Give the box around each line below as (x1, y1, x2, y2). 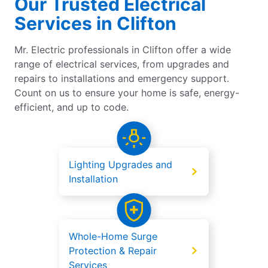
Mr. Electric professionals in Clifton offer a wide (14, 44, 231, 56)
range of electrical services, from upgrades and (14, 58, 229, 71)
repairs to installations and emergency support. (14, 72, 229, 85)
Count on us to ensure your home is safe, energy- (14, 87, 239, 99)
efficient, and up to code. (14, 101, 129, 114)
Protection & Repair (69, 245, 157, 257)
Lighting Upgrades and (69, 159, 172, 171)
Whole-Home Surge (69, 230, 157, 243)
